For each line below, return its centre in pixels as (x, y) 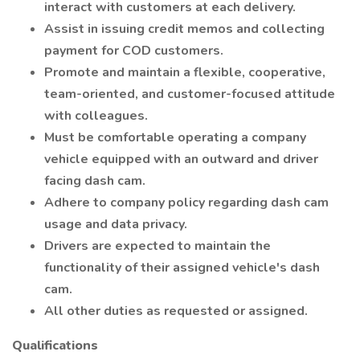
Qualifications (55, 346)
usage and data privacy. (116, 224)
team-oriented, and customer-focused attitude (190, 94)
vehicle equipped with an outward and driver (181, 159)
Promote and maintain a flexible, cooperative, (185, 72)
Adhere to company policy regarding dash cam (186, 202)
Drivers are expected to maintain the (157, 246)
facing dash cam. (95, 181)
